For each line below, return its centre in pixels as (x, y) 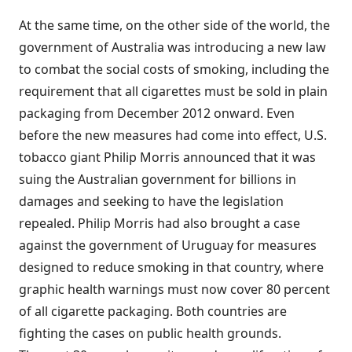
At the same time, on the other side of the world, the (174, 25)
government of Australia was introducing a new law (172, 47)
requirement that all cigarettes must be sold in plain (173, 91)
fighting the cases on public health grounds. (150, 333)
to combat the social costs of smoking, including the (174, 69)
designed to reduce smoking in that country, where (171, 267)
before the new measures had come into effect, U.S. (173, 135)
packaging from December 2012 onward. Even (157, 113)
